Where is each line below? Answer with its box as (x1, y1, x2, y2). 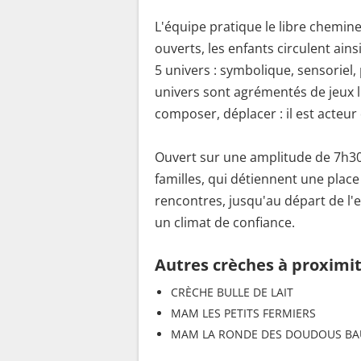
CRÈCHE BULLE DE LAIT (171, 284, 293, 300)
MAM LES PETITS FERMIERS (171, 305, 316, 321)
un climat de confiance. (155, 213, 295, 231)
